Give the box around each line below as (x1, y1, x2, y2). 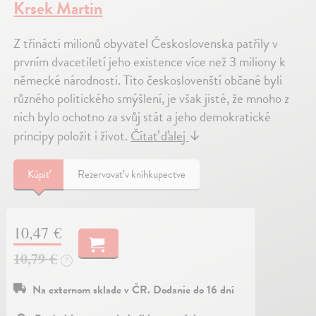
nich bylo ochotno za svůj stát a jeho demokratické (13, 107, 272, 128)
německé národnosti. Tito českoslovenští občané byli (13, 70, 283, 91)
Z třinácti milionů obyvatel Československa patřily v (13, 33, 279, 54)
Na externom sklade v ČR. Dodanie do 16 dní (32, 281, 235, 299)
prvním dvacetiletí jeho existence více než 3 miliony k (13, 51, 286, 73)
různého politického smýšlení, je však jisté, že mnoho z (13, 88, 290, 109)
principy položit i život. (13, 126, 131, 147)
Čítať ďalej (130, 126, 189, 147)
